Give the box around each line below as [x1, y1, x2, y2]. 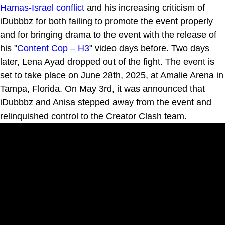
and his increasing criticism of [84, 2, 205, 13]
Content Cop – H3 [17, 43, 89, 53]
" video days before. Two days [89, 43, 209, 53]
